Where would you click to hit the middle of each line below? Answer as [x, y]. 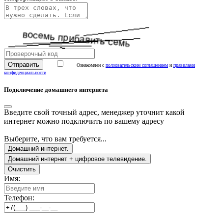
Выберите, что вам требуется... [55, 138]
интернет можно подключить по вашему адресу [84, 121]
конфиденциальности [25, 73]
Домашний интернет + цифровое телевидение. [77, 159]
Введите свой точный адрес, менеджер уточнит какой [94, 112]
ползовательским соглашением [137, 65]
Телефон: [19, 197]
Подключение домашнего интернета [56, 90]
